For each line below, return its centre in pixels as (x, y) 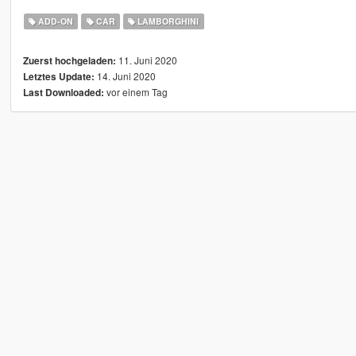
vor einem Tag (135, 92)
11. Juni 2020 (146, 60)
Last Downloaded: (63, 93)
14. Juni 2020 (125, 76)
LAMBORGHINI (167, 21)
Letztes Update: (58, 77)
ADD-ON (55, 21)
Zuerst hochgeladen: (69, 61)
